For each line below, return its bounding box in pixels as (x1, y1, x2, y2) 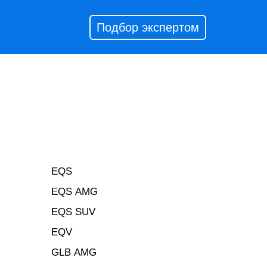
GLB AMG (51, 247, 97, 258)
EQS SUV (51, 206, 95, 218)
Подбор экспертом (97, 21, 199, 34)
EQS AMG (51, 186, 98, 197)
